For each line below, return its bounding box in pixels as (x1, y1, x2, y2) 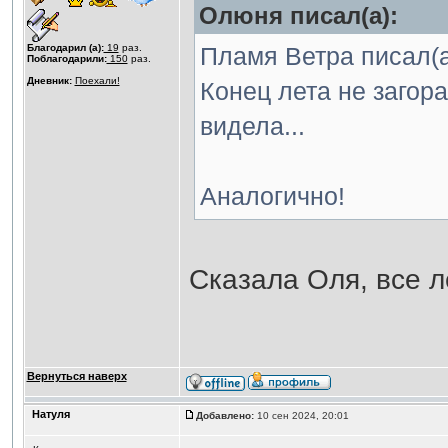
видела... (199, 112, 305, 140)
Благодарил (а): (26, 42, 104, 53)
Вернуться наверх (26, 370, 127, 382)
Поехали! (74, 75, 120, 86)
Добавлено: (195, 410, 254, 421)
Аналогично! (199, 182, 345, 210)
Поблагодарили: (26, 53, 107, 64)
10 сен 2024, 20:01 (253, 410, 352, 421)
